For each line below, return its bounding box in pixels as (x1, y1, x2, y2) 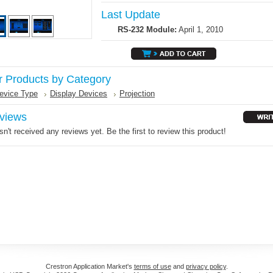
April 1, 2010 (179, 25, 223, 34)
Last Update (101, 9, 160, 21)
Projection (119, 89, 155, 98)
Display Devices (50, 89, 107, 98)
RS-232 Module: (118, 25, 177, 34)
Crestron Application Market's (45, 263, 134, 270)
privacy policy (185, 263, 226, 270)
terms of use (133, 263, 171, 270)
